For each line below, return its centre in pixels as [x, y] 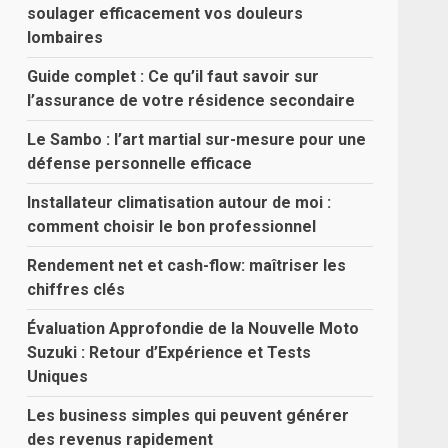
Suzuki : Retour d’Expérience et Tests [169, 352]
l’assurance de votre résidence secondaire [191, 100]
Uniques [58, 376]
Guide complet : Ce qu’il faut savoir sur [173, 76]
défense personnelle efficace [140, 163]
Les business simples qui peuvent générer [188, 415]
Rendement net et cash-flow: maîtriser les [187, 265]
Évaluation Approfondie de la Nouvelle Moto [193, 328]
